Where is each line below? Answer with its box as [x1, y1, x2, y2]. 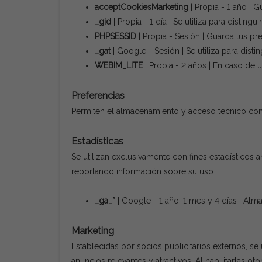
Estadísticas [71, 136, 123, 147]
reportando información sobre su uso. [71, 167, 215, 176]
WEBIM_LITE [95, 61, 143, 70]
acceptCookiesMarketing [95, 2, 188, 12]
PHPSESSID [95, 32, 136, 41]
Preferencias [71, 90, 125, 101]
